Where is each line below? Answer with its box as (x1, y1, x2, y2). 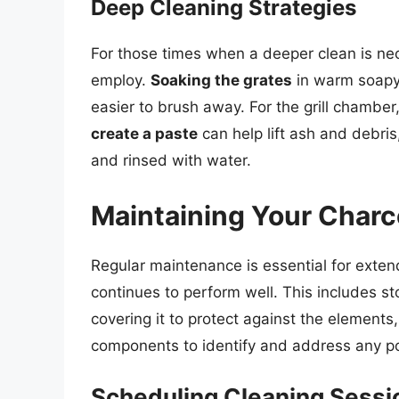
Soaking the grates (151, 71, 292, 90)
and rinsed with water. (91, 151, 251, 170)
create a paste (91, 125, 198, 143)
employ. (91, 71, 151, 90)
